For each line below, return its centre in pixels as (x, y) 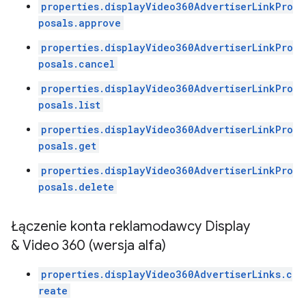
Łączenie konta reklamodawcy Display (130, 226)
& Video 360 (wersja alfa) (88, 246)
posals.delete (76, 187)
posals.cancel (76, 64)
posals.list (69, 105)
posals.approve (80, 23)
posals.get (67, 146)
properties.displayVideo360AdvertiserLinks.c (167, 274)
